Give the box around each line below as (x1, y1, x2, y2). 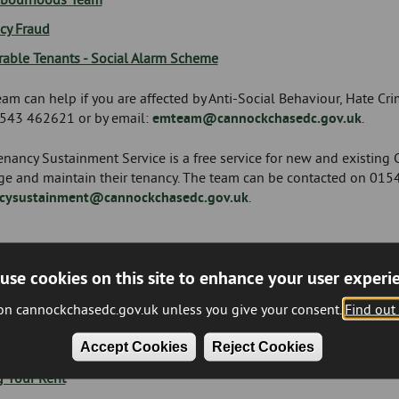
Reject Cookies (212, 338, 314, 354)
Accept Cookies (80, 338, 188, 354)
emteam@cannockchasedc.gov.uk (151, 109, 362, 127)
